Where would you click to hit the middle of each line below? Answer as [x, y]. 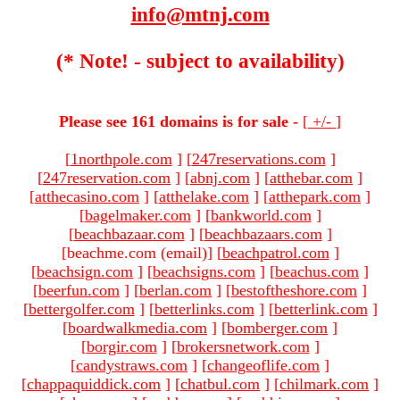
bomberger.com [277, 327]
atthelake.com [204, 196]
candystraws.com [132, 365]
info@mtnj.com [200, 15]
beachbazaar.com [129, 233]
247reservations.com [258, 158]
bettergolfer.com [81, 308]
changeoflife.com [263, 365]
